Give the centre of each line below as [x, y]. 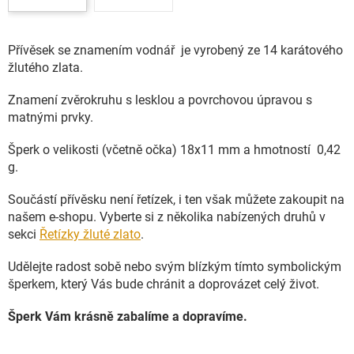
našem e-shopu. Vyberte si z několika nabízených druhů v [167, 217]
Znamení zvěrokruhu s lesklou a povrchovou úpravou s [160, 100]
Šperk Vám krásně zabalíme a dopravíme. [129, 316]
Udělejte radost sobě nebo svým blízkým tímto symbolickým [175, 267]
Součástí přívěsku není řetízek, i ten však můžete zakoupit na [176, 200]
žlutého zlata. [49, 68]
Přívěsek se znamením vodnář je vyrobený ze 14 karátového [175, 50]
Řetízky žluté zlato [90, 234]
